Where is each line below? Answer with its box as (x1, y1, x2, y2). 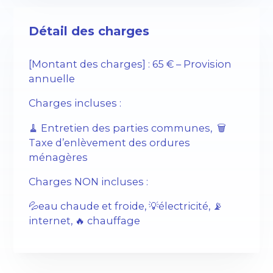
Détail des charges (29, 23, 150, 38)
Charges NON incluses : (29, 175, 149, 188)
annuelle (29, 73, 76, 85)
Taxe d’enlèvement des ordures (29, 136, 191, 149)
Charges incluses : (29, 97, 122, 110)
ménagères (29, 151, 88, 163)
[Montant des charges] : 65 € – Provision (29, 58, 232, 71)
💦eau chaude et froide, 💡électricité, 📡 (29, 200, 223, 213)
